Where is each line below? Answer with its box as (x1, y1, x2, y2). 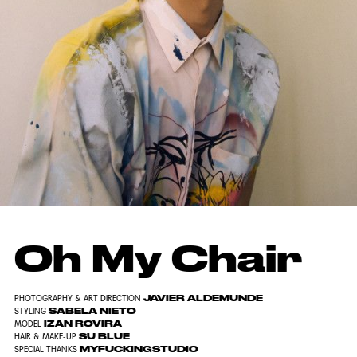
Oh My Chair (14, 237, 302, 280)
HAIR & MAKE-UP (14, 331, 76, 341)
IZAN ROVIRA (41, 318, 122, 329)
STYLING (14, 306, 46, 316)
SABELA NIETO (45, 305, 136, 316)
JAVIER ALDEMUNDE (140, 292, 263, 304)
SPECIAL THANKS (14, 344, 77, 354)
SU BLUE (76, 331, 130, 342)
